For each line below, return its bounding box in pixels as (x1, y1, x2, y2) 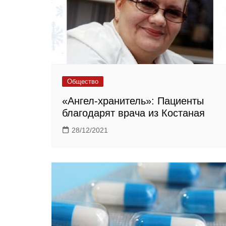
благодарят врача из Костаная (62, 107, 205, 119)
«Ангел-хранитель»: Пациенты (62, 95, 204, 106)
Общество (67, 77, 98, 85)
